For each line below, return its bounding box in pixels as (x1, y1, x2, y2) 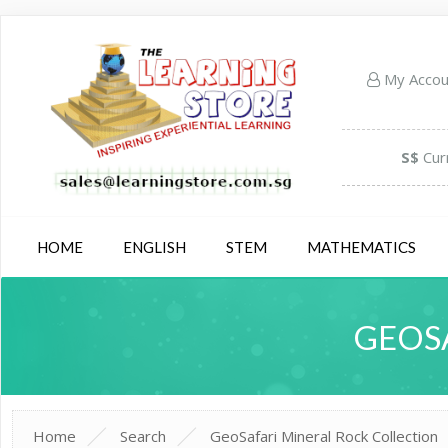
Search (120, 425, 167, 446)
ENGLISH (123, 237, 186, 256)
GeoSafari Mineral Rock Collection (210, 425, 439, 446)
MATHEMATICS (307, 237, 416, 256)
